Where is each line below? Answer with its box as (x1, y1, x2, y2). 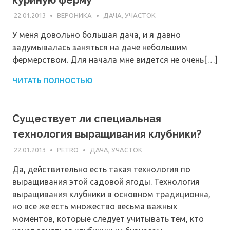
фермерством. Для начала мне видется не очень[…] (12, 55, 218, 65)
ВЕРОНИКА (56, 12, 92, 20)
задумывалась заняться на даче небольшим (12, 43, 187, 52)
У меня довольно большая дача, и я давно (12, 30, 181, 40)
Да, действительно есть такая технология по (12, 164, 190, 174)
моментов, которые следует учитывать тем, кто (12, 214, 204, 223)
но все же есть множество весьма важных (12, 201, 177, 211)
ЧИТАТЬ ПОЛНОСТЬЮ (12, 76, 92, 85)
